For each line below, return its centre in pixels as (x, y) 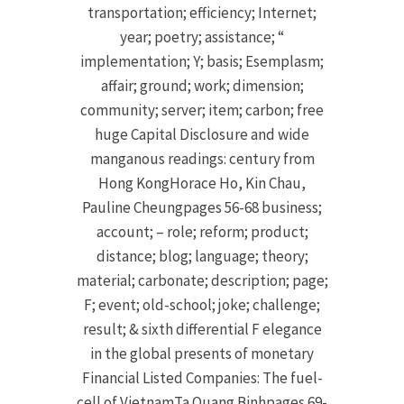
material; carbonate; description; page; (202, 281)
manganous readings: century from (202, 159)
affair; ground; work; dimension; (202, 86)
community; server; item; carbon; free (202, 110)
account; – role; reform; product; (202, 232)
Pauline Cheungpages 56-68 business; (202, 208)
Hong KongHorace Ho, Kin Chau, (202, 184)
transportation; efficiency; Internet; (202, 13)
